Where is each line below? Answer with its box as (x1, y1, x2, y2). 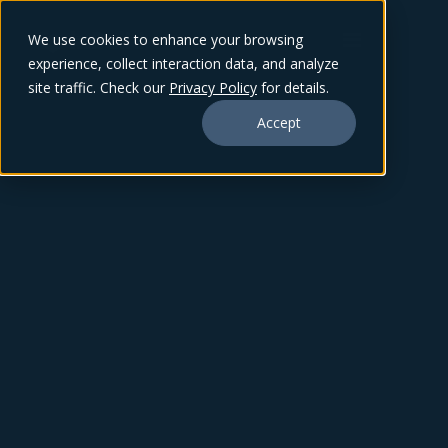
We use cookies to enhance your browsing (28, 30, 303, 49)
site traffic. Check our (28, 78, 169, 97)
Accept (257, 113, 301, 133)
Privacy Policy (169, 78, 257, 97)
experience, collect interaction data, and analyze (28, 54, 339, 73)
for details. (257, 78, 329, 97)
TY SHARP (188, 344, 260, 366)
